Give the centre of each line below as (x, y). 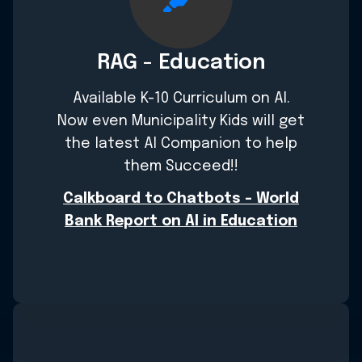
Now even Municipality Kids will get (181, 122)
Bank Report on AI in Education (181, 222)
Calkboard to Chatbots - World (181, 199)
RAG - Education (181, 63)
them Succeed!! (181, 167)
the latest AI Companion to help (181, 144)
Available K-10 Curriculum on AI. (181, 99)
